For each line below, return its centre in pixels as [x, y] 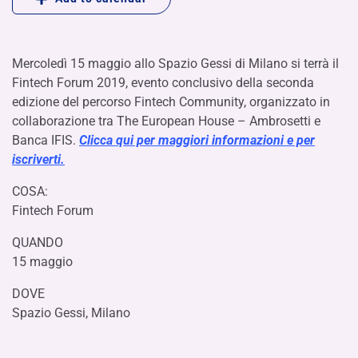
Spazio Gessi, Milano [71, 312]
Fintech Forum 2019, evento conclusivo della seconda [163, 82]
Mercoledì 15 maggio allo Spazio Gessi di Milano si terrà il [175, 63]
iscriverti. [38, 159]
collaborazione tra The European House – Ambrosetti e [166, 121]
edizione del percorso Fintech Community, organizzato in [171, 101]
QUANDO [38, 242]
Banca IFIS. [46, 140]
